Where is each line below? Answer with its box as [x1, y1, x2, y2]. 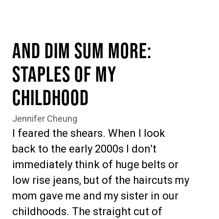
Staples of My [12, 62, 116, 88]
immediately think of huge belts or [12, 158, 178, 171]
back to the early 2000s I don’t [12, 143, 156, 155]
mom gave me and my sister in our [12, 190, 178, 202]
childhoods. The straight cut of [12, 205, 162, 218]
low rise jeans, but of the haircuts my [12, 174, 189, 186]
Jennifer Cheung [12, 113, 77, 124]
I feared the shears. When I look [12, 127, 165, 139]
